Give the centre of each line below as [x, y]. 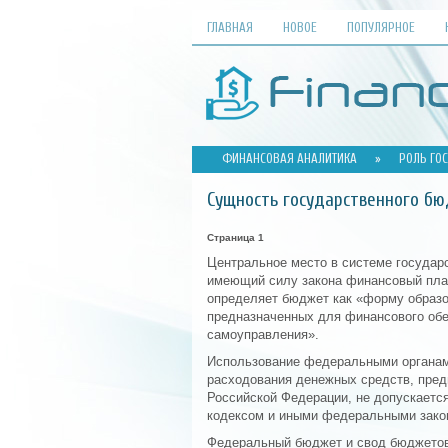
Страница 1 [235, 237]
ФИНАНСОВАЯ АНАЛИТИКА [289, 158]
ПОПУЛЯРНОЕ [381, 27]
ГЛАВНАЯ [230, 27]
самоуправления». [263, 334]
